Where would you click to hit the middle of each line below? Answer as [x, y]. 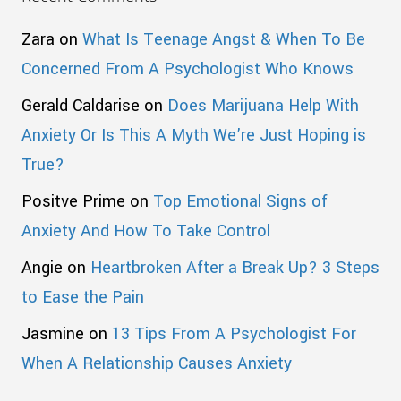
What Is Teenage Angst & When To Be [224, 40]
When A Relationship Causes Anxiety [157, 364]
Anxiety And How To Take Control [146, 231]
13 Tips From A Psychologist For [234, 334]
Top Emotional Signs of [240, 202]
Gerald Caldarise [81, 106]
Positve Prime [73, 202]
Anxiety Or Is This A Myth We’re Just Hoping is [194, 136]
